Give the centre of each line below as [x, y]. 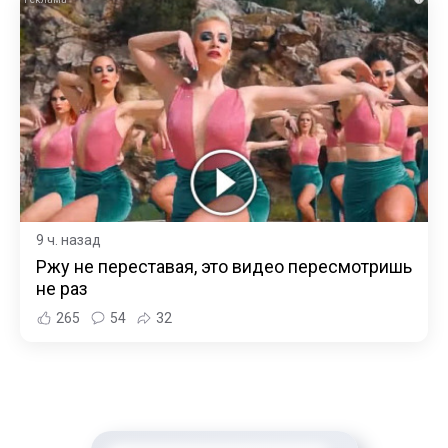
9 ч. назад [68, 240]
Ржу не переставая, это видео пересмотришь [224, 267]
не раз [62, 289]
